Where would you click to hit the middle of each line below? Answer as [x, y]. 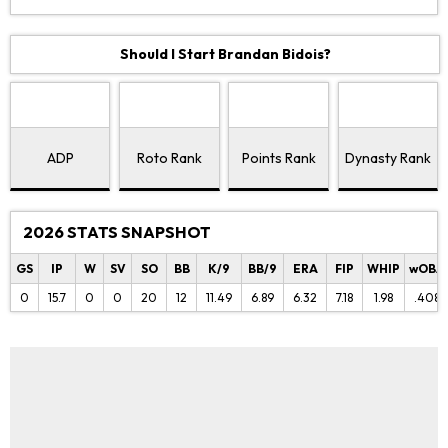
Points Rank [278, 157]
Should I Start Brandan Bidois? [225, 54]
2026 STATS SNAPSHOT [117, 232]
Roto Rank [169, 157]
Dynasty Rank [387, 157]
